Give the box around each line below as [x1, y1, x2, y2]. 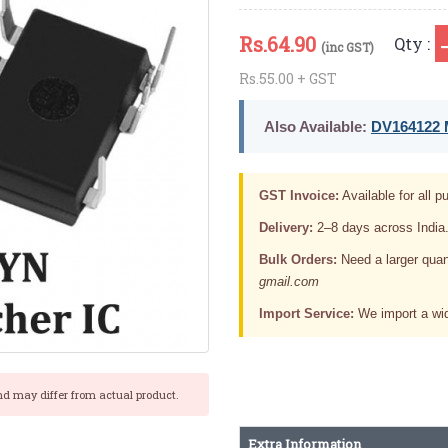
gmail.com [258, 273, 319, 289]
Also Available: [263, 117, 367, 135]
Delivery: [258, 219, 313, 235]
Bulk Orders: [258, 251, 337, 267]
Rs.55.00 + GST [238, 68, 337, 88]
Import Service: [258, 305, 354, 321]
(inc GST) [320, 38, 374, 55]
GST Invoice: [258, 187, 339, 203]
